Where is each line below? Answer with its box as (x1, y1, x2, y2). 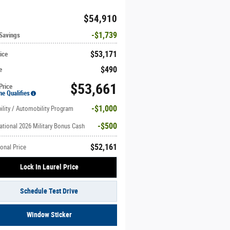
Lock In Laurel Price (20, 163, 79, 171)
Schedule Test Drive (20, 186, 79, 195)
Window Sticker (26, 210, 72, 219)
